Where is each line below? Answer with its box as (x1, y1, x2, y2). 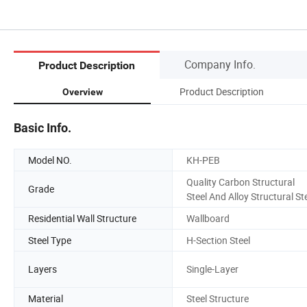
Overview (62, 86, 103, 97)
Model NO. (28, 153, 72, 167)
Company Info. (184, 56, 256, 72)
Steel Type (28, 233, 71, 247)
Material (28, 291, 63, 305)
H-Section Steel (186, 233, 250, 247)
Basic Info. (14, 120, 71, 135)
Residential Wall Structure (28, 211, 136, 225)
